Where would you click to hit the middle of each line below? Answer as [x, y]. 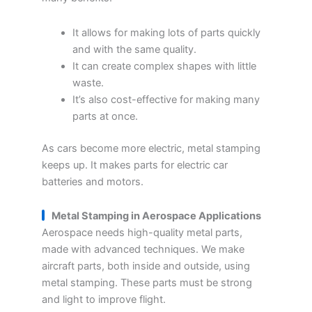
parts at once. [105, 116]
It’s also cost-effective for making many [166, 99]
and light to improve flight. [104, 300]
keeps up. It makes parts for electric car [135, 165]
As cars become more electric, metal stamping [151, 148]
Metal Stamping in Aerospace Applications [156, 216]
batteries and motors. [93, 181]
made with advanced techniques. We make [143, 250]
